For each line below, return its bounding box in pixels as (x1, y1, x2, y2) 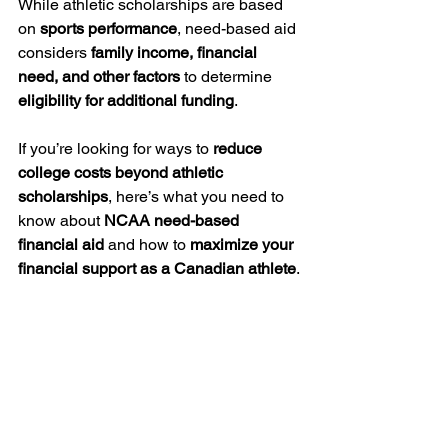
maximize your (190, 234, 297, 254)
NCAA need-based (104, 210, 243, 230)
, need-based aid (177, 18, 300, 38)
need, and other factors (18, 66, 180, 86)
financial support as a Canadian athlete (18, 258, 296, 278)
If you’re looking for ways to (18, 138, 213, 158)
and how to (104, 234, 190, 254)
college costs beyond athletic (18, 162, 227, 182)
